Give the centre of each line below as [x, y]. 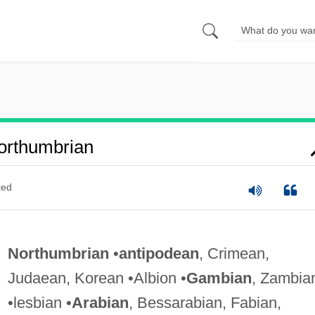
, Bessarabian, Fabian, [205, 302]
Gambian [219, 278]
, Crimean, [234, 253]
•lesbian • [39, 302]
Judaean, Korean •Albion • [97, 278]
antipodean [159, 253]
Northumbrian [58, 253]
